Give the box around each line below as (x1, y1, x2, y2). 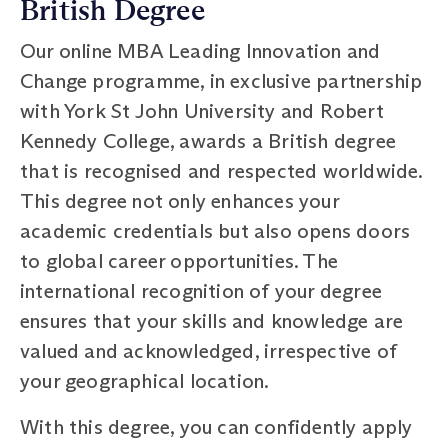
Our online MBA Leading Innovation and (20, 38, 381, 63)
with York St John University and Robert (20, 98, 384, 123)
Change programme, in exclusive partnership (20, 68, 423, 93)
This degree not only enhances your (20, 188, 339, 213)
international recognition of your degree (20, 278, 383, 303)
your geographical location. (20, 368, 270, 393)
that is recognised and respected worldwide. (20, 158, 423, 183)
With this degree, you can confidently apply (20, 414, 413, 439)
